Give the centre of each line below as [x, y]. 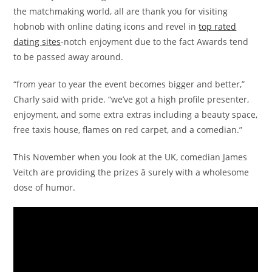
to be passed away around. [69, 57]
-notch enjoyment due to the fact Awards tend [155, 42]
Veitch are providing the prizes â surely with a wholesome [131, 172]
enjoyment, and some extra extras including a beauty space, [136, 114]
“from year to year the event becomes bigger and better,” [129, 84]
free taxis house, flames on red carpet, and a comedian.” [128, 130]
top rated [218, 26]
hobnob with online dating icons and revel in [106, 26]
